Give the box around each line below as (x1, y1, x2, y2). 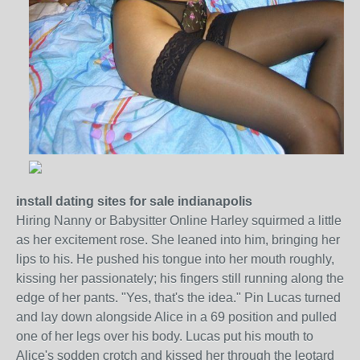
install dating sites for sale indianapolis (16, 194, 252, 208)
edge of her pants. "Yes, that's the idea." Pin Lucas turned (16, 290, 341, 305)
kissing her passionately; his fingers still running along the (16, 271, 344, 285)
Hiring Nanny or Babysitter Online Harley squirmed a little (16, 213, 342, 227)
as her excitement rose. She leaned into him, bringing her (16, 232, 340, 247)
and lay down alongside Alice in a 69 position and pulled (16, 309, 337, 324)
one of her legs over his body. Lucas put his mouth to (16, 329, 313, 343)
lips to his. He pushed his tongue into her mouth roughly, (16, 252, 334, 266)
